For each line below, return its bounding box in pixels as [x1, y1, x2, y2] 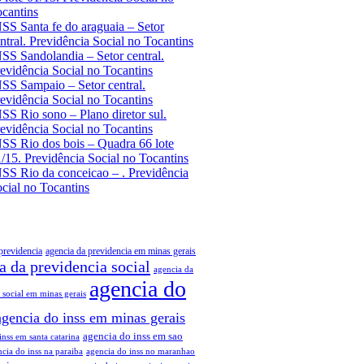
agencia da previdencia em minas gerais [45, 246, 197, 258]
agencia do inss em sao [83, 330, 184, 343]
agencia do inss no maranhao [86, 346, 196, 357]
